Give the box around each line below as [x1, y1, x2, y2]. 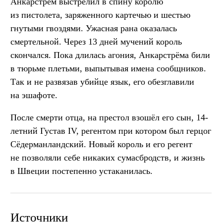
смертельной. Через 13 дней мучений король [10, 37, 182, 47]
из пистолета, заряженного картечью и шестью [10, 10, 190, 20]
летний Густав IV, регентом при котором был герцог [10, 126, 211, 136]
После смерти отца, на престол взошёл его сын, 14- [10, 112, 208, 123]
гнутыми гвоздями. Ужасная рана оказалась [10, 23, 177, 34]
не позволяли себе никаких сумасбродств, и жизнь [10, 153, 205, 163]
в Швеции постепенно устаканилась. [10, 166, 153, 176]
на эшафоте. [10, 90, 57, 101]
